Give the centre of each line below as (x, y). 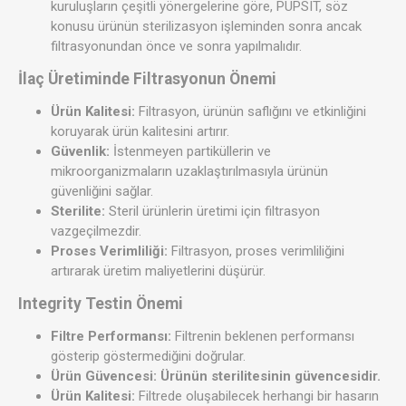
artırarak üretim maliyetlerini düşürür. (158, 271)
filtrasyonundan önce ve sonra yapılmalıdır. (176, 46)
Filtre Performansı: (111, 336)
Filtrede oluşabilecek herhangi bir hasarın (257, 396)
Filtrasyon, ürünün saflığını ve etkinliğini (251, 111)
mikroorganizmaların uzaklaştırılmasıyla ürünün (189, 171)
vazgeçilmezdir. (96, 231)
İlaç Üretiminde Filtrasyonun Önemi (147, 78)
